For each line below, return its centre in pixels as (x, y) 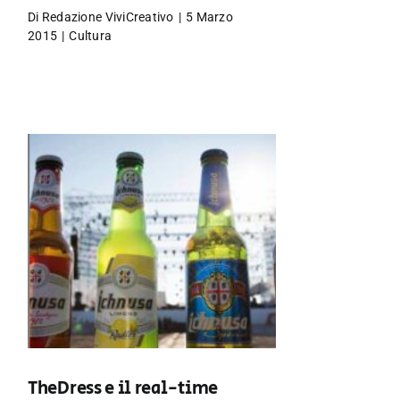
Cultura (91, 36)
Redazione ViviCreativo (108, 17)
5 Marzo (209, 17)
